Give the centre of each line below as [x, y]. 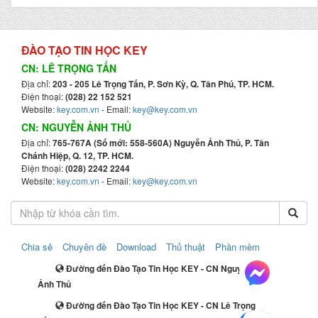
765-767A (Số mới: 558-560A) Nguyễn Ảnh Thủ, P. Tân [161, 142]
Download [136, 246]
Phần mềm [237, 246]
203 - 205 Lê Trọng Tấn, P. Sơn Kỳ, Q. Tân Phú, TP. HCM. [163, 83]
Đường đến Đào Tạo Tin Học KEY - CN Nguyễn [158, 268]
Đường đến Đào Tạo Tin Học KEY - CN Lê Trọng [160, 305]
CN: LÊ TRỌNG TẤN [69, 68]
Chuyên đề [84, 246]
